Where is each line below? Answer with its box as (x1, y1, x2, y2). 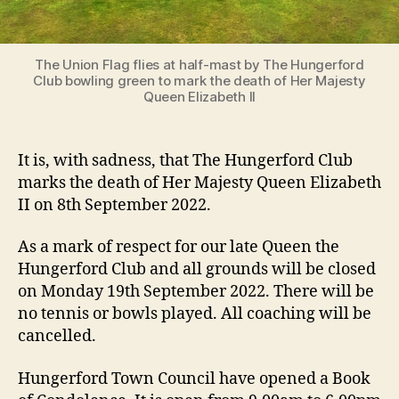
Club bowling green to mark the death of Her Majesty (33, 71, 366, 89)
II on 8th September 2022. (18, 194, 211, 216)
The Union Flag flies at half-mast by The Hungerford (35, 55, 364, 73)
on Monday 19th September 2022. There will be (18, 281, 374, 302)
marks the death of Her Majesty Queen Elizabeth (18, 172, 381, 193)
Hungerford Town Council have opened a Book (18, 368, 370, 389)
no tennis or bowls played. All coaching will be (18, 304, 371, 324)
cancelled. (18, 326, 96, 346)
